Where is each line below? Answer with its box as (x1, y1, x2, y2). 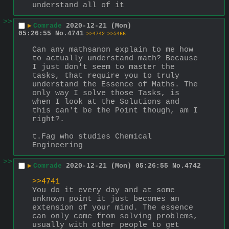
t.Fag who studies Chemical (32, 132, 152, 141)
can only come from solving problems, (32, 212, 198, 221)
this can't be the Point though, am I (32, 106, 198, 115)
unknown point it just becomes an (32, 194, 179, 203)
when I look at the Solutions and (32, 97, 179, 106)
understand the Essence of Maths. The (32, 80, 198, 89)
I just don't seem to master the (32, 62, 175, 72)
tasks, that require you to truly (32, 71, 179, 80)
